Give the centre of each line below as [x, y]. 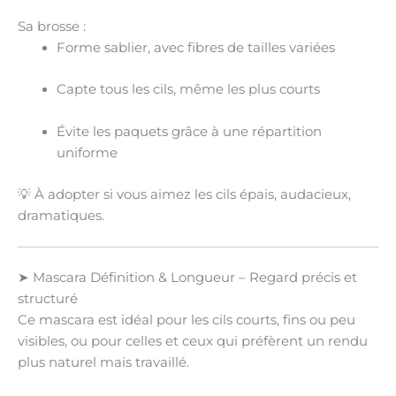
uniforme [87, 152]
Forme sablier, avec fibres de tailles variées [195, 48]
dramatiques [60, 216]
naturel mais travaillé [118, 363]
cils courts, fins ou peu [284, 320]
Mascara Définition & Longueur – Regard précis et [195, 278]
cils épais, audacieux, [283, 195]
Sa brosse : [52, 27]
